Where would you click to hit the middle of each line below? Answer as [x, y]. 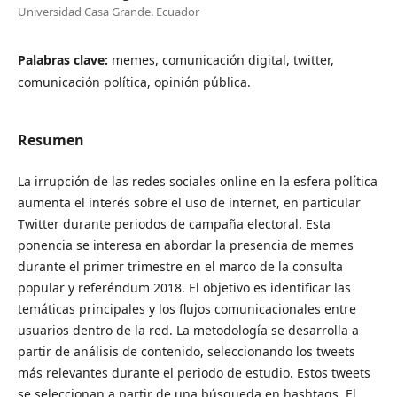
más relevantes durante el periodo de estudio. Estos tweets [194, 372]
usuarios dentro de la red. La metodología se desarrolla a [188, 330]
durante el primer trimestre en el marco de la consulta [180, 266]
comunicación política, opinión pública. [134, 82]
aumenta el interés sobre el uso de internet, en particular [189, 202]
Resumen [51, 140]
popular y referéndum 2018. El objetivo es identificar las [184, 287]
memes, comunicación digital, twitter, [222, 59]
